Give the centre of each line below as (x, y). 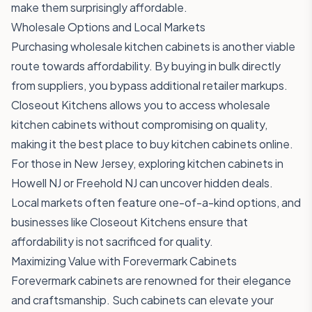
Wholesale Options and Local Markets (108, 27)
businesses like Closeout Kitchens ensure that (130, 222)
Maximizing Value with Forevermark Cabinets (124, 261)
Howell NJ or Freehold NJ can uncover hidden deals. (142, 183)
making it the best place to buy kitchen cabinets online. (152, 144)
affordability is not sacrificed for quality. (112, 241)
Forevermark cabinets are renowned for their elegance (151, 280)
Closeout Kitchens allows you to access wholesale (141, 105)
